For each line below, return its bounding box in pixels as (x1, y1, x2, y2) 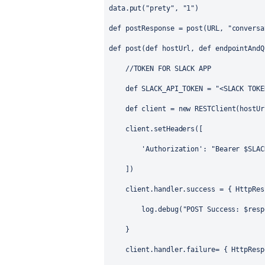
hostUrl (161, 44, 191, 53)
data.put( (109, 4, 146, 12)
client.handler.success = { (109, 185, 236, 193)
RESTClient (195, 105, 236, 113)
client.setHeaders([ (109, 125, 203, 133)
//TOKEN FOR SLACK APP (125, 64, 211, 73)
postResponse (125, 24, 174, 33)
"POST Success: (182, 205, 244, 214)
